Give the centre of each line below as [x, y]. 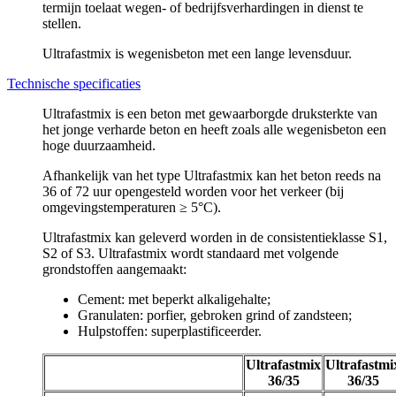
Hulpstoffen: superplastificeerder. [170, 331]
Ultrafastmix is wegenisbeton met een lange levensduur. [199, 53]
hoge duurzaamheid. [99, 145]
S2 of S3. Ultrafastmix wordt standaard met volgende [190, 253]
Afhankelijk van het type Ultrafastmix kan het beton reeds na [212, 175]
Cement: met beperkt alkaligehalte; [174, 299]
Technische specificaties [74, 83]
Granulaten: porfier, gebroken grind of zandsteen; [215, 315]
